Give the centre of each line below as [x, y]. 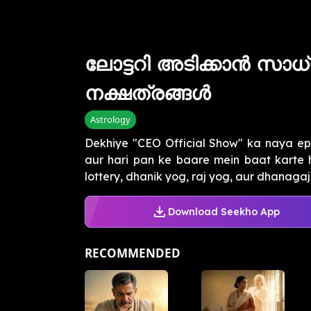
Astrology [110, 120]
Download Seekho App [224, 211]
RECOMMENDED [133, 253]
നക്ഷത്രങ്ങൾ [148, 93]
